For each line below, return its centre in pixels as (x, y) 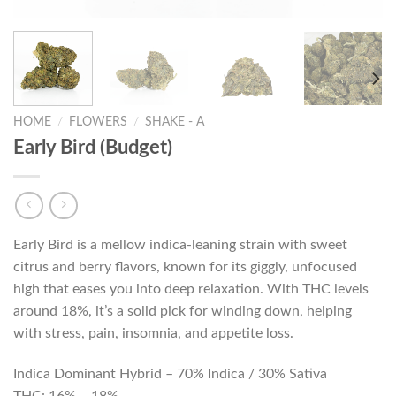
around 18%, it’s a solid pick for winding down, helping (183, 311)
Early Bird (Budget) (93, 148)
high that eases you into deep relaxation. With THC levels (191, 289)
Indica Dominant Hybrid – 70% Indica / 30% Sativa (170, 373)
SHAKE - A (175, 122)
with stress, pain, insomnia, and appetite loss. (153, 333)
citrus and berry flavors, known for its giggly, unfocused (185, 267)
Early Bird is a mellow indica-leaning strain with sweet (180, 244)
